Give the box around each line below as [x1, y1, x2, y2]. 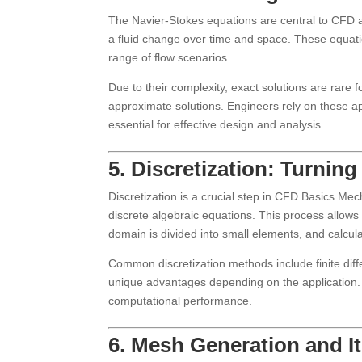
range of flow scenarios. [108, 51, 231, 64]
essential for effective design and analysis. [108, 118, 325, 131]
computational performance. [108, 294, 253, 307]
